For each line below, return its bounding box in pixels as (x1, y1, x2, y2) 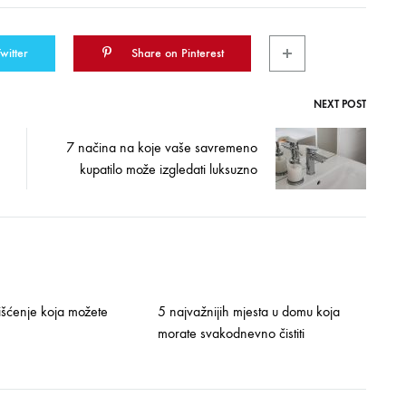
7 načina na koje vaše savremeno (65, 139, 257, 156)
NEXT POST (313, 98, 366, 111)
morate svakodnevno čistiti (157, 324, 304, 342)
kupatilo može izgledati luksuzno (79, 160, 257, 178)
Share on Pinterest (131, 45, 224, 61)
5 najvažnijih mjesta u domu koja (157, 303, 340, 320)
